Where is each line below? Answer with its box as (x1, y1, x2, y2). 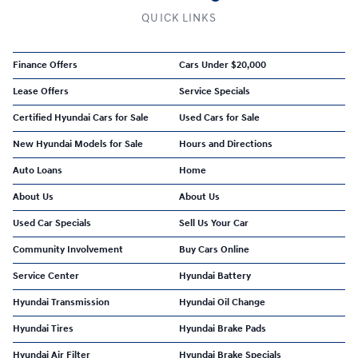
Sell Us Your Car (179, 217, 249, 229)
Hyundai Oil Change (179, 296, 265, 308)
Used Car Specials (13, 217, 91, 229)
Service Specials (179, 86, 250, 97)
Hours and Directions (179, 138, 272, 150)
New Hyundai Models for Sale (13, 138, 143, 150)
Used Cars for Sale (179, 112, 260, 124)
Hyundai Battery (179, 270, 251, 282)
